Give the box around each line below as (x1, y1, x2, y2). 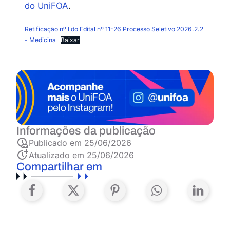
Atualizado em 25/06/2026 (29, 149, 134, 160)
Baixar (61, 36, 80, 44)
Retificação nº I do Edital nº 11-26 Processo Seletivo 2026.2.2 (25, 25, 203, 33)
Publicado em (29, 137, 84, 148)
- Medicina (25, 36, 56, 44)
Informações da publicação (16, 124, 156, 137)
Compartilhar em (16, 160, 102, 173)
